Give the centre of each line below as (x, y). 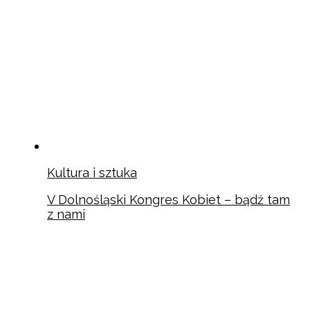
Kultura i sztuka (92, 173)
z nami (66, 215)
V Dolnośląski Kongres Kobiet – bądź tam (168, 200)
